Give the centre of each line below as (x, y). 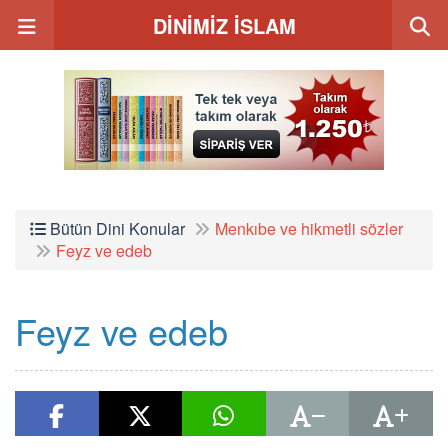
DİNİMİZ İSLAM (224, 25)
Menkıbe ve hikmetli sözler (309, 228)
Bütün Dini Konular (115, 228)
